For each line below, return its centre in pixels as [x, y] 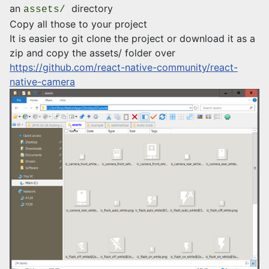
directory [92, 8]
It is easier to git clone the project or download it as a [132, 38]
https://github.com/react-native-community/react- [124, 67]
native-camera [42, 81]
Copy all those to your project [78, 24]
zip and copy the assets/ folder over [92, 53]
